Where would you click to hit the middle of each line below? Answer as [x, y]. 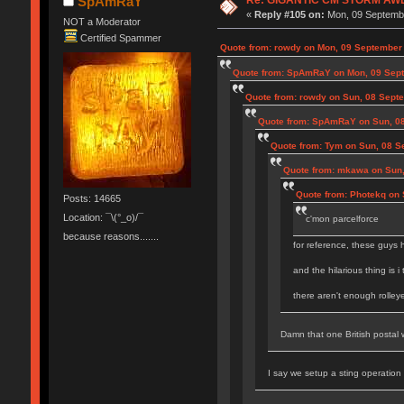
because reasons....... [110, 237]
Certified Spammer [120, 38]
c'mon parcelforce [342, 219]
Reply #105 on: [290, 14]
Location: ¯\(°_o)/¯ [103, 218]
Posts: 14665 [92, 198]
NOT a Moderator [101, 22]
